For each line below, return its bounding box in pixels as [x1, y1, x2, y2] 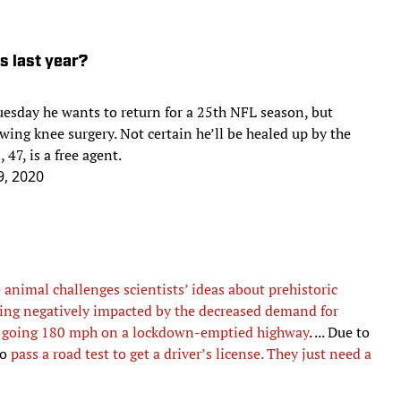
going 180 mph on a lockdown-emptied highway [2, 303, 309, 324]
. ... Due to [309, 303, 370, 324]
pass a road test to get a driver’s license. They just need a [11, 325, 371, 346]
